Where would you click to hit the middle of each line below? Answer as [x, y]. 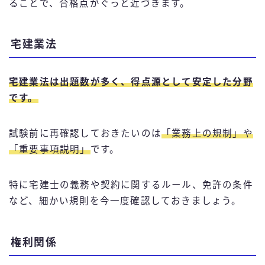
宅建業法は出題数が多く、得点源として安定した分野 [131, 82]
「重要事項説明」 [50, 150]
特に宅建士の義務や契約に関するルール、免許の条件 [131, 185]
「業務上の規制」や [207, 134]
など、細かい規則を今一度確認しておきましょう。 [125, 201]
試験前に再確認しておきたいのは [85, 134]
